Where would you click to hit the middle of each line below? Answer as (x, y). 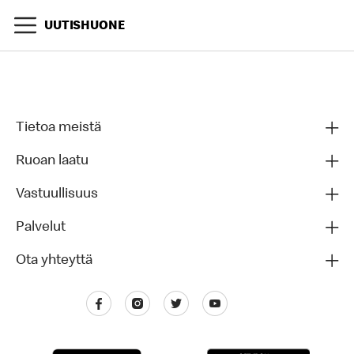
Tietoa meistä (58, 128)
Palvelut (41, 228)
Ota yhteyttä (54, 261)
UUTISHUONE (85, 27)
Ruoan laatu (52, 161)
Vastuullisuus (57, 194)
